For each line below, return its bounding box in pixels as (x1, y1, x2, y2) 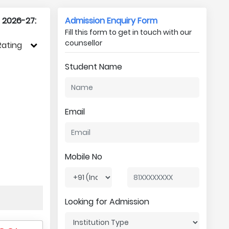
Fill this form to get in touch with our (64, 27, 192, 37)
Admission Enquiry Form (64, 15, 157, 27)
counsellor (64, 38, 102, 48)
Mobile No (64, 151, 102, 163)
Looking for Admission (64, 196, 149, 208)
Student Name (64, 61, 122, 73)
